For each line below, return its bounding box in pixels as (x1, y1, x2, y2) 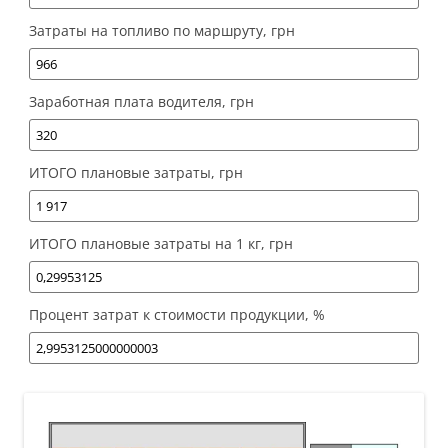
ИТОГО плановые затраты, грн (29, 163, 243, 183)
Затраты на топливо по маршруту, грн (29, 21, 295, 41)
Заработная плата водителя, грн (29, 92, 254, 112)
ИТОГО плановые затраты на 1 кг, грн (29, 234, 293, 254)
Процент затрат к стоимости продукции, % (29, 305, 325, 325)
